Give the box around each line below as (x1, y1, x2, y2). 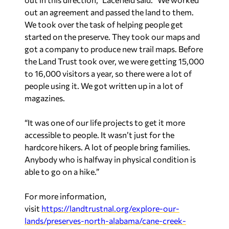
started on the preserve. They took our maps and (25, 32, 200, 41)
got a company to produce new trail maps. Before (25, 44, 203, 54)
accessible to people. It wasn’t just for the (25, 130, 174, 140)
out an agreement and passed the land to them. (25, 7, 194, 17)
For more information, (25, 191, 106, 201)
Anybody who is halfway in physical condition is (25, 154, 196, 164)
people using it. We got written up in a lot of (25, 81, 183, 90)
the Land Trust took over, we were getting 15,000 (25, 56, 204, 66)
